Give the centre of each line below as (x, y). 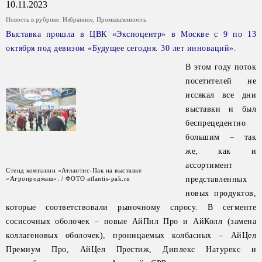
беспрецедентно (216, 123)
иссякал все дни (221, 95)
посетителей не (221, 81)
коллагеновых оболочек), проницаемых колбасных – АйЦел (131, 235)
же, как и (221, 151)
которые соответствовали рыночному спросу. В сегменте (131, 207)
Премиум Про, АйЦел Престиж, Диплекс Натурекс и (131, 249)
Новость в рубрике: (34, 19)
